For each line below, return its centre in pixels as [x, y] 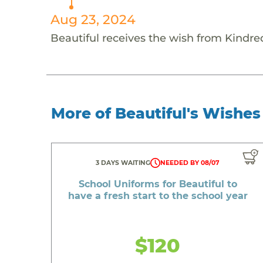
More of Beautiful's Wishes [156, 113]
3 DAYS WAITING [123, 163]
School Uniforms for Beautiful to [158, 184]
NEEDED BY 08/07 [190, 163]
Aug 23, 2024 [93, 19]
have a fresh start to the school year [158, 195]
